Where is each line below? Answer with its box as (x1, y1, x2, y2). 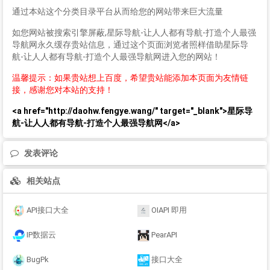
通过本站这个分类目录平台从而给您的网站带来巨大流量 (12, 7, 223, 17)
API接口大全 (27, 206, 69, 215)
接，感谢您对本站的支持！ (12, 85, 113, 95)
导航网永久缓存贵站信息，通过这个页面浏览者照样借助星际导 (12, 40, 248, 50)
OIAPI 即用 (151, 206, 187, 215)
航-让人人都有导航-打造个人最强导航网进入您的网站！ (12, 52, 221, 62)
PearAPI (151, 230, 177, 240)
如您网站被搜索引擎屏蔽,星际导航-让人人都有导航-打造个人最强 (12, 28, 256, 38)
